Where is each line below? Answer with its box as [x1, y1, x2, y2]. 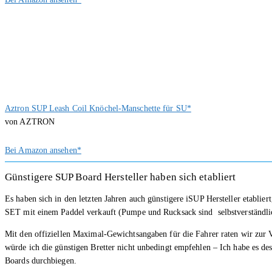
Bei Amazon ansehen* [5, 145, 81, 155]
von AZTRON [5, 117, 55, 126]
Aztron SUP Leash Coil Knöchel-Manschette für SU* [5, 103, 191, 113]
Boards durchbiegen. [5, 256, 76, 265]
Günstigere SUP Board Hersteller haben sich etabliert [5, 171, 236, 183]
